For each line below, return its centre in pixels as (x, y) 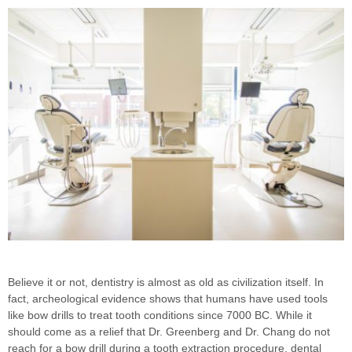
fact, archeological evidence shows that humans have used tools (168, 298)
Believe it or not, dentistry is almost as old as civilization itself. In (166, 282)
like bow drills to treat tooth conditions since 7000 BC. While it (160, 315)
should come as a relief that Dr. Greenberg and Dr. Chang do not (169, 331)
